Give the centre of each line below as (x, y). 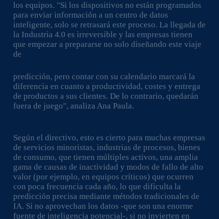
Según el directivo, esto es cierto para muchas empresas (109, 138)
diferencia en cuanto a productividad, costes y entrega (107, 86)
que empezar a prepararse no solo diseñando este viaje (107, 44)
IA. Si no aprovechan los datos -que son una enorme (103, 206)
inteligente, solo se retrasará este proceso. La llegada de (109, 25)
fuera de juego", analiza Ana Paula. (73, 106)
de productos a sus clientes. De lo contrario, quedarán (106, 96)
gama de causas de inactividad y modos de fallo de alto (108, 167)
